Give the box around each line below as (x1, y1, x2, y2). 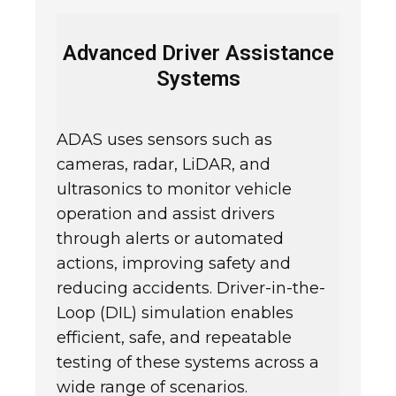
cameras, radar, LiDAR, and (57, 154, 270, 174)
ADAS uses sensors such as (57, 129, 272, 149)
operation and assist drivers (57, 203, 275, 224)
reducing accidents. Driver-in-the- (57, 278, 325, 298)
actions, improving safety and (57, 253, 291, 273)
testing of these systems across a (57, 352, 319, 372)
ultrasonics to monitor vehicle (57, 179, 292, 199)
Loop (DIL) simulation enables (57, 302, 293, 323)
